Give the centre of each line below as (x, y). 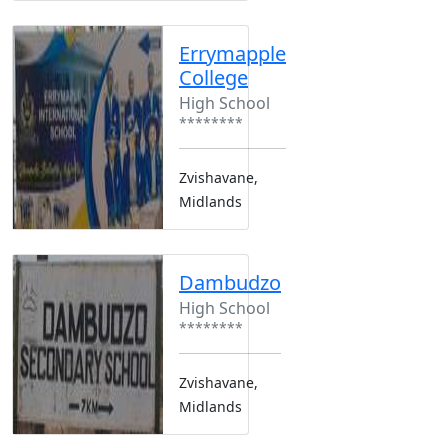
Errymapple (232, 53)
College (213, 77)
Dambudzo (230, 282)
